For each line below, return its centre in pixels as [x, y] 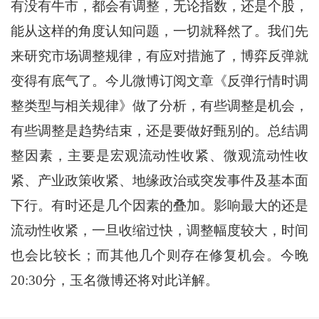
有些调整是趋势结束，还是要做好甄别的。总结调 [159, 131]
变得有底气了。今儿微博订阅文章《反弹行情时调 [159, 81]
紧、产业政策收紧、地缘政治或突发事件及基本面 [159, 181]
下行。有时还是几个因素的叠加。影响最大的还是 [159, 206]
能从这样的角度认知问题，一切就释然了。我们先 [159, 31]
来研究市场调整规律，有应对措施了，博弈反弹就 [159, 56]
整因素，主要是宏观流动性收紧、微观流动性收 [159, 156]
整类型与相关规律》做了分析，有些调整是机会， [159, 106]
